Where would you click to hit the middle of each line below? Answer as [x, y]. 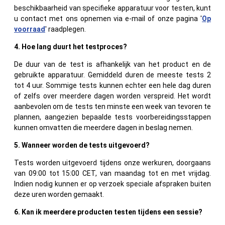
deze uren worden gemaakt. [59, 194]
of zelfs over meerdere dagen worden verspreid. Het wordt [113, 96]
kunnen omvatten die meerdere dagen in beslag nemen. [103, 127]
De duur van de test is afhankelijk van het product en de [113, 64]
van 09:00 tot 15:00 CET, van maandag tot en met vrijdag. [113, 173]
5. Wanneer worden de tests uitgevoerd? [82, 145]
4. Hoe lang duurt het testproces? [71, 46]
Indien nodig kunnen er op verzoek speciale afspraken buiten [113, 184]
